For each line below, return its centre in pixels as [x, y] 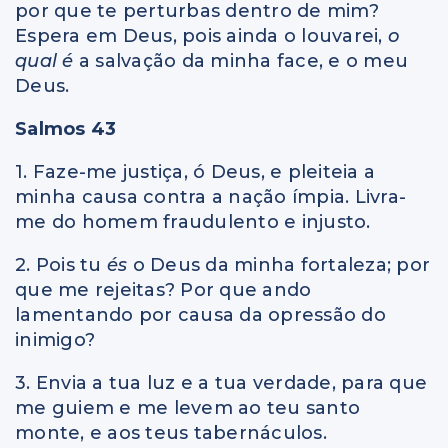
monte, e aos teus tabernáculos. [171, 432]
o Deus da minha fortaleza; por [281, 264]
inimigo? [55, 339]
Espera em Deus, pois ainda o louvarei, [201, 35]
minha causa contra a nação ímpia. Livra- [210, 196]
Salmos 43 [66, 128]
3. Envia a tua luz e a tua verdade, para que [221, 382]
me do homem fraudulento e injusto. [193, 221]
